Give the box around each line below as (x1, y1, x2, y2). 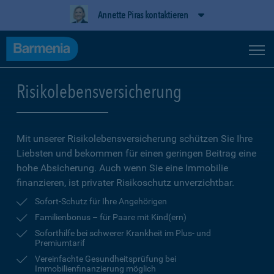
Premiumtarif (35, 238, 85, 248)
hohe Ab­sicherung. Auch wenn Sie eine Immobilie (17, 162, 228, 174)
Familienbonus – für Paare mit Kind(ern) (35, 212, 187, 222)
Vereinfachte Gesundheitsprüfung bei (35, 254, 176, 264)
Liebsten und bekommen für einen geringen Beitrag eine (17, 147, 256, 159)
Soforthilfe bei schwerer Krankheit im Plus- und (35, 228, 211, 238)
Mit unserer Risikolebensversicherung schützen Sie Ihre (17, 133, 253, 144)
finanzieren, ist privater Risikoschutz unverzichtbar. (17, 177, 234, 188)
